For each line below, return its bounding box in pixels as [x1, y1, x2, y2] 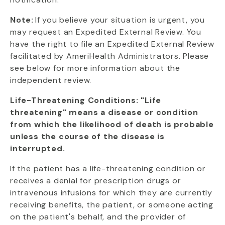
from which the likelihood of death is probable [10, 119, 214, 130]
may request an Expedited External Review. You [10, 27, 201, 37]
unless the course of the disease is [10, 131, 165, 142]
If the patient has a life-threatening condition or [10, 163, 206, 174]
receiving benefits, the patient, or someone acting [10, 199, 213, 210]
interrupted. [10, 143, 65, 154]
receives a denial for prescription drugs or [10, 175, 181, 186]
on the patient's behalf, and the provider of [10, 211, 186, 222]
